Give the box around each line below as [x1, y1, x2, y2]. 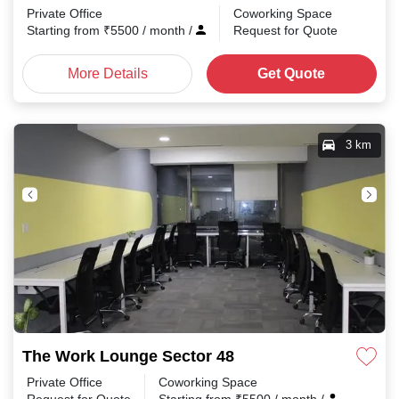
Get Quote [257, 64, 326, 83]
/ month [142, 22, 189, 38]
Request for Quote [233, 22, 338, 38]
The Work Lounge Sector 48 [22, 346, 234, 366]
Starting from [27, 22, 103, 38]
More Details [67, 64, 148, 83]
